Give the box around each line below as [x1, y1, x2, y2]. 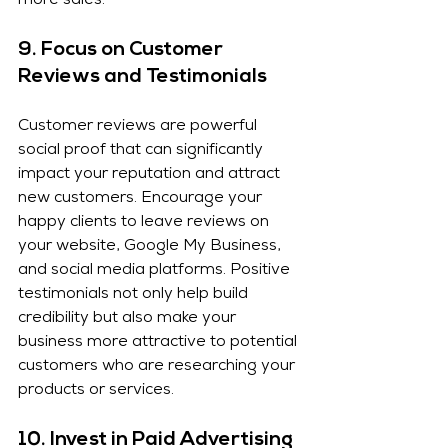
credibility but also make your [18, 311, 240, 328]
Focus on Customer [41, 40, 227, 61]
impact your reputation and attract [18, 167, 284, 184]
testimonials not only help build [18, 287, 252, 304]
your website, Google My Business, [18, 239, 285, 256]
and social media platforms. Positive [18, 263, 294, 280]
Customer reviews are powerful [18, 119, 261, 136]
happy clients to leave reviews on [18, 215, 273, 232]
